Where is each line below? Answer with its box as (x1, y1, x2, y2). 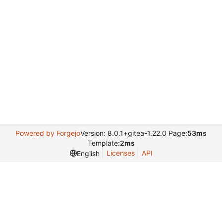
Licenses (106, 149, 135, 157)
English (76, 149, 100, 158)
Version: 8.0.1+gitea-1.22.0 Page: (80, 129, 187, 137)
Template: (87, 139, 120, 147)
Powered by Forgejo (15, 129, 80, 137)
